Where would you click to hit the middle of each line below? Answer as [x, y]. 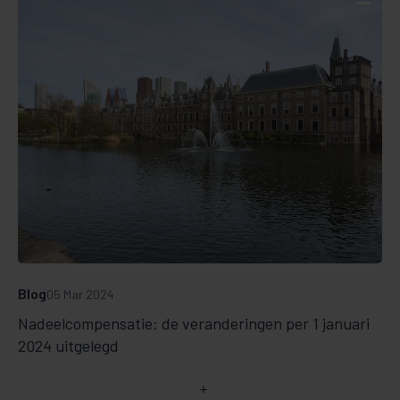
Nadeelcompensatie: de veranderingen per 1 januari [194, 324]
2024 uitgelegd [68, 346]
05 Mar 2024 [80, 295]
